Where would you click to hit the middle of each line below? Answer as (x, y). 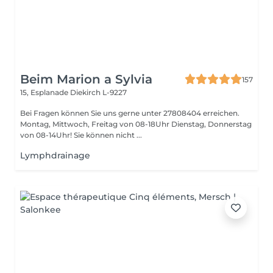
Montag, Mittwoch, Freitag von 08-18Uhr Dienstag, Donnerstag (136, 124)
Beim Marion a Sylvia (86, 79)
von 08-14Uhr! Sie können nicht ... (108, 135)
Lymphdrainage (55, 155)
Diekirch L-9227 (98, 92)
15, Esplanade (45, 92)
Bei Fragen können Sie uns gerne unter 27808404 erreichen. (130, 113)
